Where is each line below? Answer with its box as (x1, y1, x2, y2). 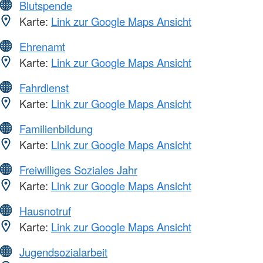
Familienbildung (19, 120, 93, 136)
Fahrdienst (19, 79, 69, 95)
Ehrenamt (19, 38, 65, 54)
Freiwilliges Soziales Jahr (19, 161, 137, 177)
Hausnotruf (19, 203, 71, 218)
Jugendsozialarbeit (19, 244, 107, 259)
